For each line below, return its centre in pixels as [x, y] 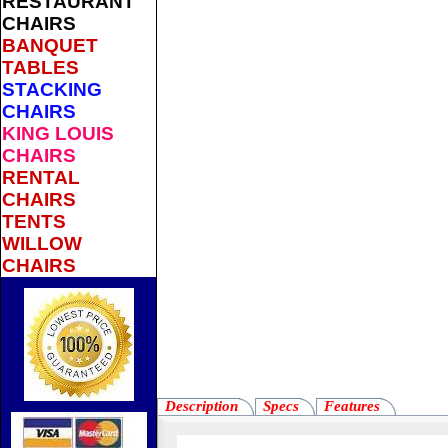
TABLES [40, 67]
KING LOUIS [58, 133]
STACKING [52, 89]
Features [352, 406]
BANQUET [50, 45]
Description [201, 406]
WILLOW [42, 243]
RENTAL [41, 177]
